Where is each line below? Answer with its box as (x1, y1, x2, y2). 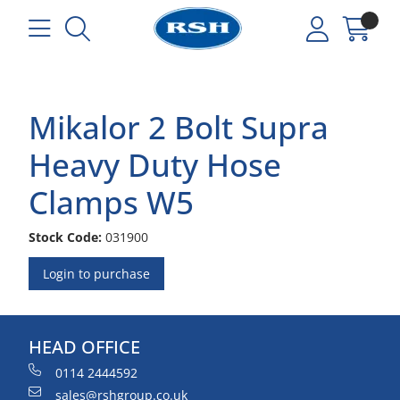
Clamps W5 (29, 181, 194, 223)
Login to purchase (43, 265, 150, 282)
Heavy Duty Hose (29, 144, 281, 186)
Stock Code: (29, 229, 102, 246)
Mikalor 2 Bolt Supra (29, 106, 329, 148)
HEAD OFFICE (29, 335, 140, 359)
